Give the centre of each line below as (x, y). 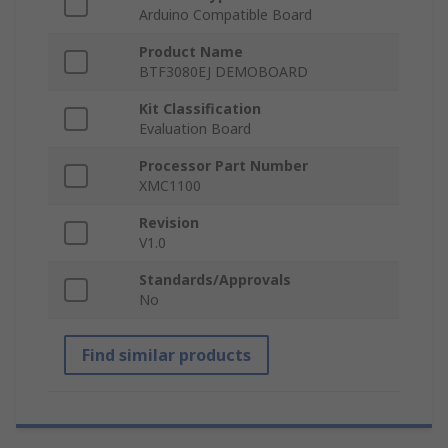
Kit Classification (200, 109)
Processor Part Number (223, 166)
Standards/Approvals (215, 280)
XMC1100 (170, 186)
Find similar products (166, 355)
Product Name (191, 52)
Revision (169, 223)
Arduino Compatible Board (225, 15)
